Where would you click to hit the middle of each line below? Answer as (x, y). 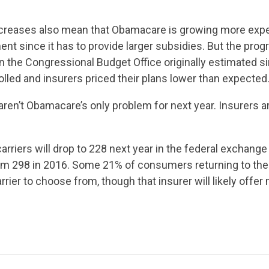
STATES (134, 147)
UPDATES (134, 50)
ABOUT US (134, 195)
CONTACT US (134, 249)
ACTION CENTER (134, 98)
